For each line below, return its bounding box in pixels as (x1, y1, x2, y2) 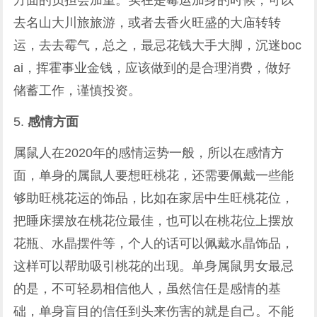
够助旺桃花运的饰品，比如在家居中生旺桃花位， (13, 191, 294, 205)
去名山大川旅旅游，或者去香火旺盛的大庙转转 (13, 16, 282, 30)
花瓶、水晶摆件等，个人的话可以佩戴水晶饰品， (13, 236, 294, 250)
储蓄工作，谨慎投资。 (13, 83, 142, 98)
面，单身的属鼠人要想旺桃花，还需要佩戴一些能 (13, 168, 294, 183)
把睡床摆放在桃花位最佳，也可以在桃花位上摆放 (13, 214, 294, 228)
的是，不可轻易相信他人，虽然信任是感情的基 (13, 282, 282, 296)
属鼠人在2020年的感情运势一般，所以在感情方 (13, 146, 284, 160)
